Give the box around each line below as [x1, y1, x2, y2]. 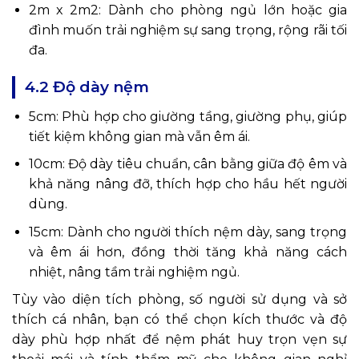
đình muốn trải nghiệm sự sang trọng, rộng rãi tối [28, 22, 347, 38]
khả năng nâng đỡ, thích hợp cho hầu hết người [28, 176, 347, 192]
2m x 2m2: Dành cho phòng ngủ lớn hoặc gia [28, 2, 347, 18]
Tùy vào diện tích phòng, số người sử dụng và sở [12, 292, 347, 308]
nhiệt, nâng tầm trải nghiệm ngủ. [28, 264, 240, 280]
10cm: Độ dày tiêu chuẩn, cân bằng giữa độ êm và [28, 156, 347, 172]
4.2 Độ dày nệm [25, 77, 149, 96]
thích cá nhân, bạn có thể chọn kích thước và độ [12, 312, 347, 328]
